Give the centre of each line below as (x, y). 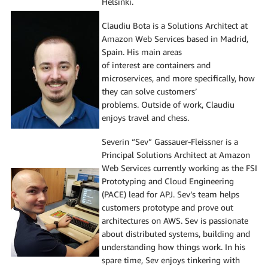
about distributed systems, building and (176, 233)
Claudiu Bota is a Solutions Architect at (175, 25)
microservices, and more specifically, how (178, 78)
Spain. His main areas (142, 51)
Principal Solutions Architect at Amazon (176, 154)
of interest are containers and (156, 65)
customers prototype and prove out (167, 207)
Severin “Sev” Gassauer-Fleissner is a (170, 141)
